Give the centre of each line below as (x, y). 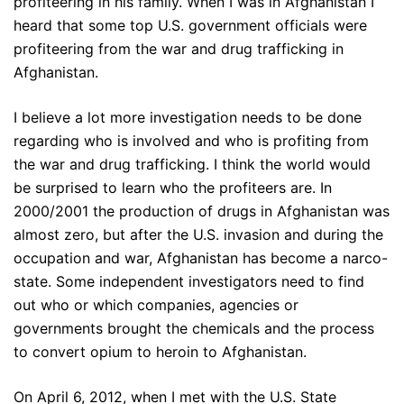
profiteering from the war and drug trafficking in (179, 49)
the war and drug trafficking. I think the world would (192, 165)
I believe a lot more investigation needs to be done (188, 118)
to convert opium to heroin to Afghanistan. (160, 352)
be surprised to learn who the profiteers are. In (173, 188)
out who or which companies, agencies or (156, 305)
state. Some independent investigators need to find (189, 282)
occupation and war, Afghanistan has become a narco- (201, 258)
